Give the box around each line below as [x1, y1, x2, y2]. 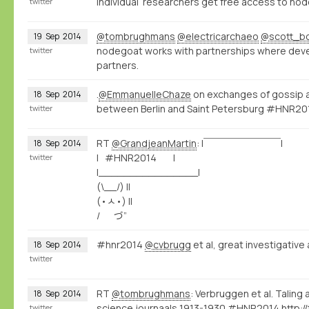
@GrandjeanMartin [112, 136, 197, 150]
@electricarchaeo [177, 29, 259, 43]
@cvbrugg [145, 237, 191, 251]
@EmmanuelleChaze [99, 87, 191, 101]
